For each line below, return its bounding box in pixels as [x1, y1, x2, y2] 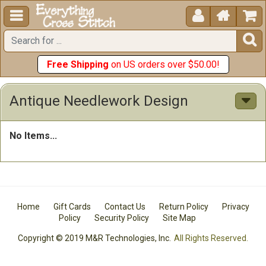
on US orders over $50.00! [108, 59, 220, 70]
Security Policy [94, 213, 149, 223]
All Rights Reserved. [173, 233, 248, 243]
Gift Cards [53, 202, 91, 211]
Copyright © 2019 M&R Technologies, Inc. [18, 233, 172, 243]
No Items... [9, 130, 57, 141]
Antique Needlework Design [9, 93, 188, 109]
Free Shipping [46, 59, 109, 70]
